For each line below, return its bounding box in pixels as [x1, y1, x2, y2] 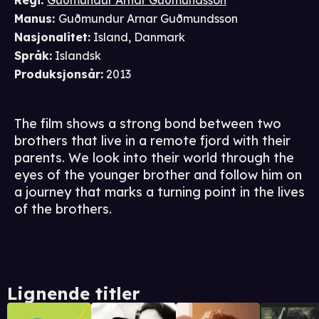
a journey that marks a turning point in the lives [14, 184, 305, 201]
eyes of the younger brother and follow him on [14, 167, 302, 184]
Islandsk [55, 48, 101, 63]
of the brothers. [14, 201, 112, 218]
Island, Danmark [93, 30, 185, 45]
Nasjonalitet [14, 30, 88, 45]
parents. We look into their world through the [14, 150, 294, 167]
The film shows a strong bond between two [14, 115, 281, 132]
